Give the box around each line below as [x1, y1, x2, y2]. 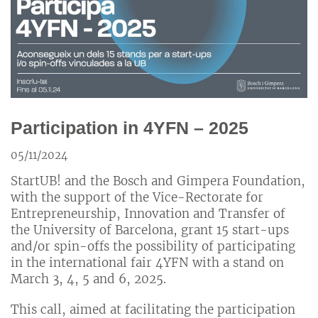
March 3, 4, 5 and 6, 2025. [11, 270, 166, 287]
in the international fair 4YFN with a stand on [11, 254, 284, 270]
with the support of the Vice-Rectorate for [11, 189, 263, 205]
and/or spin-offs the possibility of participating [11, 238, 295, 254]
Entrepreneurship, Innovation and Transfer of [11, 205, 285, 221]
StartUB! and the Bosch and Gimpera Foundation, [11, 172, 305, 189]
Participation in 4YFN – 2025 [11, 118, 248, 138]
